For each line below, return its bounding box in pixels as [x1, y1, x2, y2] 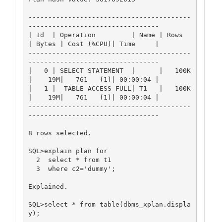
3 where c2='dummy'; [28, 165, 36, 172]
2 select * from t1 [28, 156, 36, 164]
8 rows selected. [28, 129, 92, 137]
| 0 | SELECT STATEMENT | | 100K [28, 66, 191, 74]
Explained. [28, 182, 68, 190]
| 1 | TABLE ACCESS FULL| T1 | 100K [28, 84, 191, 92]
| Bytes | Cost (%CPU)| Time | [28, 40, 159, 48]
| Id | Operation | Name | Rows [28, 31, 183, 39]
